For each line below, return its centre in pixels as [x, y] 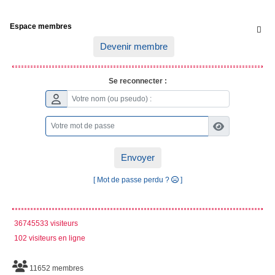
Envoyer [137, 157]
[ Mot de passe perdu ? [132, 180]
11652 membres [56, 268]
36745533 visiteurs [44, 223]
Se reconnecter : [137, 81]
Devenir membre [134, 47]
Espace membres [41, 27]
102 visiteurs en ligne [48, 238]
